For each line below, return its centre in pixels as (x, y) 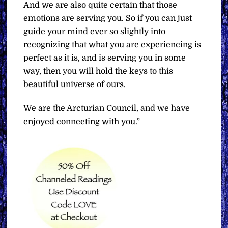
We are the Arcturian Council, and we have (107, 108)
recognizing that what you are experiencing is (112, 45)
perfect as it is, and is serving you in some (105, 58)
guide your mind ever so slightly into (95, 32)
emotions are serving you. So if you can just (108, 18)
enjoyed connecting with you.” (82, 121)
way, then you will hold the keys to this (98, 71)
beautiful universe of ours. (75, 84)
